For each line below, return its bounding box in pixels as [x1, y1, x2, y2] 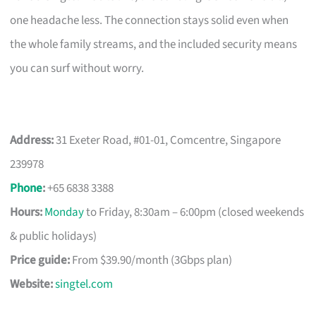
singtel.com [55, 275, 114, 293]
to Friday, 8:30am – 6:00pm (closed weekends [84, 203, 305, 221]
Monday [44, 203, 85, 221]
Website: [10, 275, 54, 293]
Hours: [10, 203, 43, 221]
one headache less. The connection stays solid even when [10, 11, 289, 29]
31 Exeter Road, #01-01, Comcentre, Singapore [54, 131, 281, 149]
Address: [10, 131, 54, 149]
